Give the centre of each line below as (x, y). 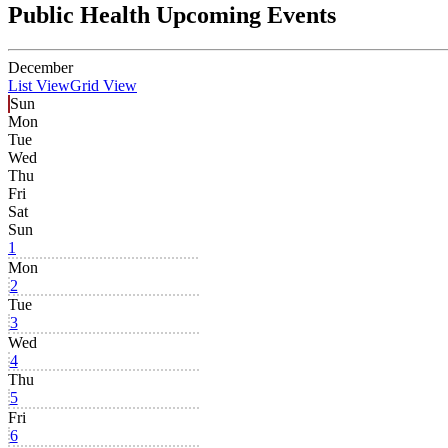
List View (39, 86)
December (40, 68)
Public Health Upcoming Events (172, 15)
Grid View (103, 86)
